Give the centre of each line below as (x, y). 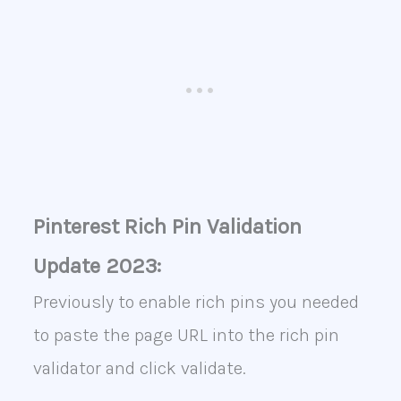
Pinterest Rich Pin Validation (167, 227)
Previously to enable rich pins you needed (196, 303)
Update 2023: (97, 266)
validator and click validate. (139, 369)
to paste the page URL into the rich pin (186, 336)
